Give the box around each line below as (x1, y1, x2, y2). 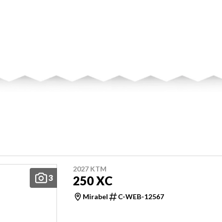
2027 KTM (73, 165, 107, 173)
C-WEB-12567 (118, 192, 164, 201)
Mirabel (83, 192, 108, 201)
